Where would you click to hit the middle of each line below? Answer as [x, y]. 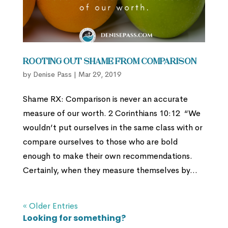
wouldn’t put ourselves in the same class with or [112, 127]
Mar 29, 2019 [99, 74]
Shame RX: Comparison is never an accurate [105, 99]
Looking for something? [74, 218]
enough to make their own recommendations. [107, 156]
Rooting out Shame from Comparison [109, 62]
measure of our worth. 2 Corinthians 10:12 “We [111, 113]
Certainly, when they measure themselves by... [110, 170]
